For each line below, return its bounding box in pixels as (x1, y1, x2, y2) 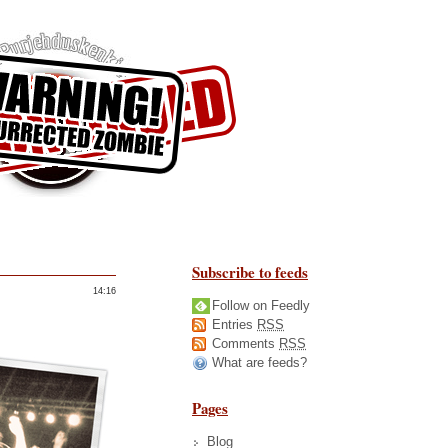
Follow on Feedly (212, 297, 310, 313)
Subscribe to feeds (192, 260, 308, 283)
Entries (212, 316, 257, 332)
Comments (212, 335, 279, 351)
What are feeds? (212, 354, 307, 370)
